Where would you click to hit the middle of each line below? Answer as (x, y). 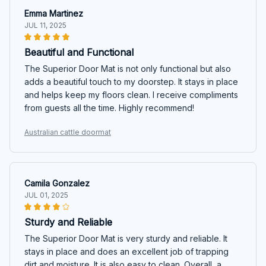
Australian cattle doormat (68, 132)
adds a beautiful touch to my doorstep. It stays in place (131, 81)
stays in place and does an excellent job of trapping (126, 251)
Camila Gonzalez (57, 183)
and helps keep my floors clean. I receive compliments (131, 94)
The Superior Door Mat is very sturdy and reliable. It (126, 238)
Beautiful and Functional (79, 52)
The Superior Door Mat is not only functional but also (128, 68)
